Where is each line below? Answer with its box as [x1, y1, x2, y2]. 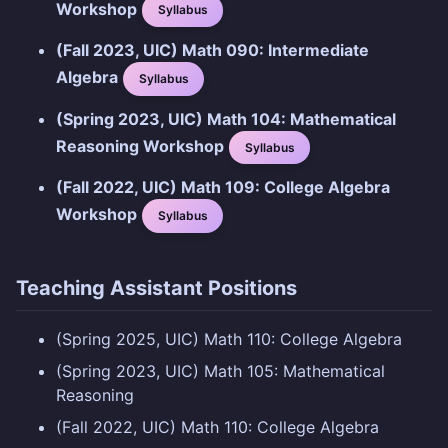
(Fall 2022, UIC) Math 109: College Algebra [56, 177, 390, 198]
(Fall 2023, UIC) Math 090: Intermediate [56, 40, 369, 61]
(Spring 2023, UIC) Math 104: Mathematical [56, 108, 396, 129]
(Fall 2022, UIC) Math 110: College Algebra [56, 417, 379, 438]
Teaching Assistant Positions [16, 276, 297, 301]
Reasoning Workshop [56, 135, 224, 156]
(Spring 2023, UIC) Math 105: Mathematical [56, 361, 385, 382]
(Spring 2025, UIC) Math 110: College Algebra [56, 329, 402, 350]
